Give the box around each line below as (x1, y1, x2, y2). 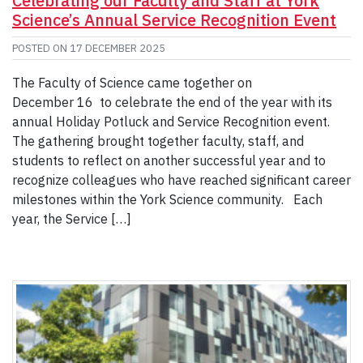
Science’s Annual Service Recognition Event (12, 9, 336, 32)
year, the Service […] (12, 211, 131, 228)
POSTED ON (12, 41, 70, 56)
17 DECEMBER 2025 (70, 41, 165, 56)
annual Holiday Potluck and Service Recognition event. (12, 113, 330, 130)
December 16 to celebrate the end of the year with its (12, 94, 332, 111)
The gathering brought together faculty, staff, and (12, 133, 304, 150)
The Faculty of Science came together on (12, 75, 252, 92)
